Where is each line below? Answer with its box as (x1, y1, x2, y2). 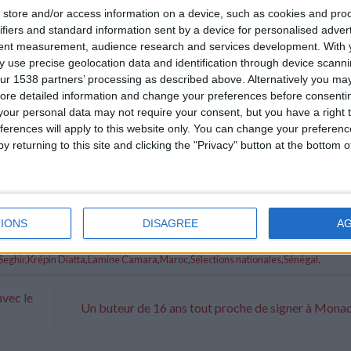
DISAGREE (142, 216, 198, 230)
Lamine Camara (88, 253, 157, 266)
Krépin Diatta (27, 253, 85, 266)
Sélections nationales (190, 253, 281, 266)
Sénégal (284, 253, 318, 266)
